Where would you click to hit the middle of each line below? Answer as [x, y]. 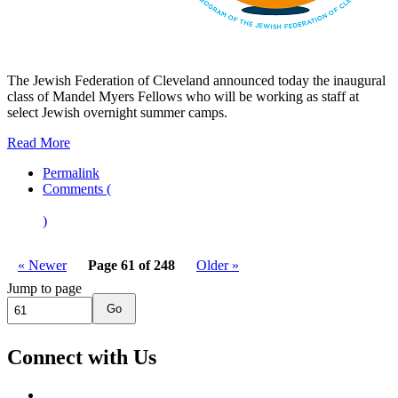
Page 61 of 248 [131, 266]
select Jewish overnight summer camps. [117, 113]
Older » [218, 266]
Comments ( [77, 189]
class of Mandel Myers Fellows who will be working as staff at [183, 97]
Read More [39, 143]
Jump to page [44, 289]
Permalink [71, 173]
